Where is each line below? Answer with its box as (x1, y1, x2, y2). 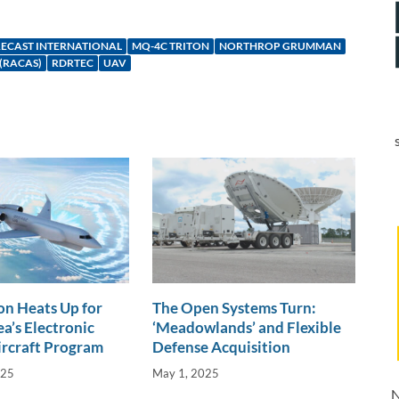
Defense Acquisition (152, 338, 291, 357)
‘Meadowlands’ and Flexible (152, 318, 342, 338)
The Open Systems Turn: (152, 298, 317, 318)
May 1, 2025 (152, 365, 220, 380)
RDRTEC (52, 56, 94, 70)
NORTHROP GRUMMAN (219, 39, 341, 53)
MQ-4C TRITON (132, 39, 209, 53)
